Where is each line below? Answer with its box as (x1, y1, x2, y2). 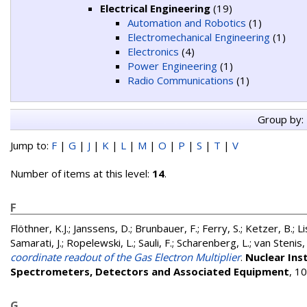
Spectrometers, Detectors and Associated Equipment (10, 265, 289, 278)
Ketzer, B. (245, 221, 293, 235)
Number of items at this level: (10, 167, 152, 180)
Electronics (127, 45, 179, 58)
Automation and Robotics (127, 16, 246, 29)
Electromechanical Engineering (127, 30, 270, 44)
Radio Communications (127, 73, 234, 87)
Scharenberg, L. (177, 236, 249, 249)
